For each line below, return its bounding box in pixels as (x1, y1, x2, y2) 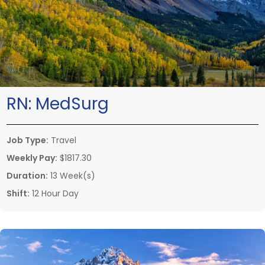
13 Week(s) (48, 169, 95, 182)
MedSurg (35, 92, 109, 115)
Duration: (7, 169, 48, 182)
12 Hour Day (30, 187, 79, 199)
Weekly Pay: (7, 151, 57, 164)
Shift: (7, 187, 30, 199)
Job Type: (7, 134, 49, 146)
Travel (49, 134, 76, 146)
